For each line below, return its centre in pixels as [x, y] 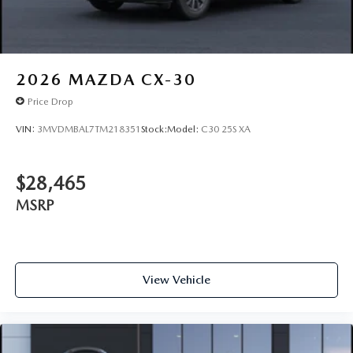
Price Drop [50, 101]
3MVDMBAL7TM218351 [89, 129]
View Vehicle [176, 279]
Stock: [154, 129]
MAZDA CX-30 [132, 80]
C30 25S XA [226, 129]
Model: [184, 129]
